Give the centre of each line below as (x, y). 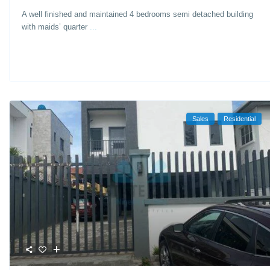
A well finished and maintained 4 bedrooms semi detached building (138, 14)
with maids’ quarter (56, 27)
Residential (240, 118)
